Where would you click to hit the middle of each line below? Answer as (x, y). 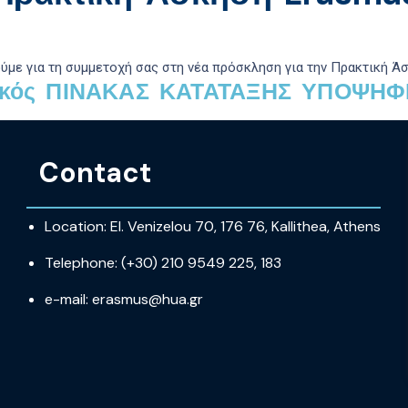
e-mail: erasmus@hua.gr (124, 300)
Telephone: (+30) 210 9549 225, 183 (163, 263)
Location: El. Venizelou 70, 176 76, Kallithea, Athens (213, 227)
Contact (89, 173)
